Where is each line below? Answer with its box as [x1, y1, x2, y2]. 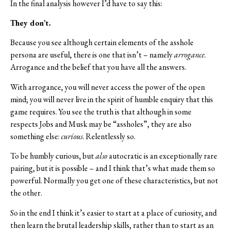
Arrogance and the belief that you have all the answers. [10, 62, 186, 73]
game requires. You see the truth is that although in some [10, 106, 191, 117]
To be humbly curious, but [10, 150, 95, 162]
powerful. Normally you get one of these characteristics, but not [10, 175, 218, 186]
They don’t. [10, 17, 51, 29]
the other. [10, 187, 42, 199]
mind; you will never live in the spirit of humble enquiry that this [10, 93, 213, 105]
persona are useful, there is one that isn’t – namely [10, 49, 174, 61]
